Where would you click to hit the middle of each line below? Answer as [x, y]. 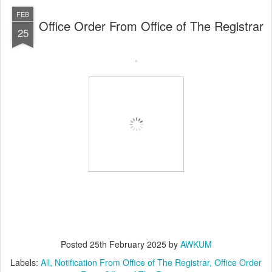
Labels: [25, 262]
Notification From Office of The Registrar [132, 262]
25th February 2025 [128, 244]
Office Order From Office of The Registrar [151, 26]
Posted [75, 244]
